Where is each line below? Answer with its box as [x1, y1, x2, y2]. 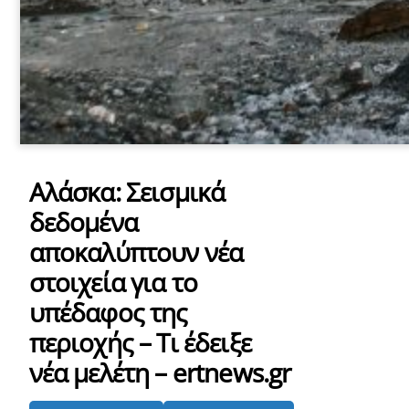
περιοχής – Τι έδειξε [28, 325, 251, 360]
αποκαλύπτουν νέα [28, 235, 244, 269]
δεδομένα [28, 204, 138, 239]
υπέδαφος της [28, 295, 188, 330]
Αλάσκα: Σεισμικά [28, 174, 225, 209]
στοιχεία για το [28, 265, 198, 299]
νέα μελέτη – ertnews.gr [28, 355, 291, 390]
